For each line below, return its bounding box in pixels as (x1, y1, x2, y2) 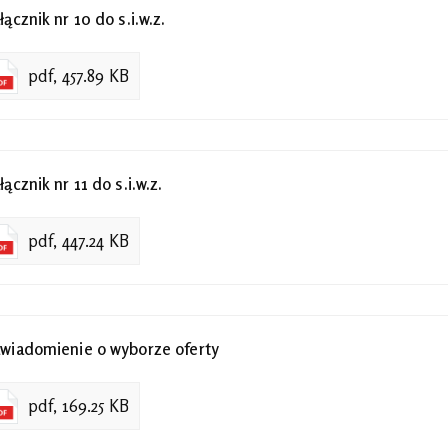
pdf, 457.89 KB (28, 65, 129, 86)
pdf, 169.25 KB (28, 396, 129, 417)
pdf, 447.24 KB (28, 231, 129, 251)
